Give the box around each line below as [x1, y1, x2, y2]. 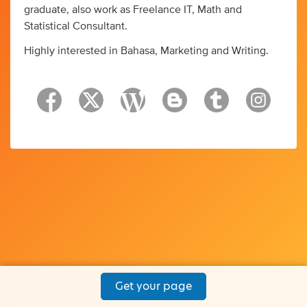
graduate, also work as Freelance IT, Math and [24, 3, 242, 15]
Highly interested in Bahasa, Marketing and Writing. [24, 45, 269, 56]
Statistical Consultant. [24, 20, 127, 32]
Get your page [115, 278, 192, 294]
